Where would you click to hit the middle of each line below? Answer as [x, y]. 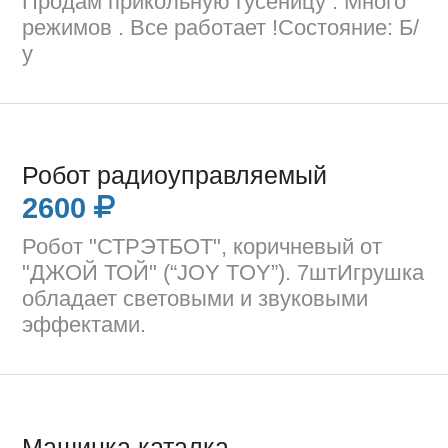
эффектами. [84, 325]
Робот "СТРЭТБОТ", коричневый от [202, 247]
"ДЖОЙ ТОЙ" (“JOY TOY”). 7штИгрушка [223, 273]
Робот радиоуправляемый [175, 175]
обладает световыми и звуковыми [195, 299]
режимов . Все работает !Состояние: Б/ [221, 27]
